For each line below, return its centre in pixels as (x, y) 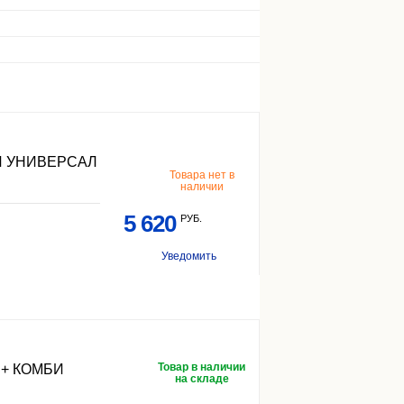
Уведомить (189, 256)
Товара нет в (202, 175)
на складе (202, 379)
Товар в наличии (202, 367)
